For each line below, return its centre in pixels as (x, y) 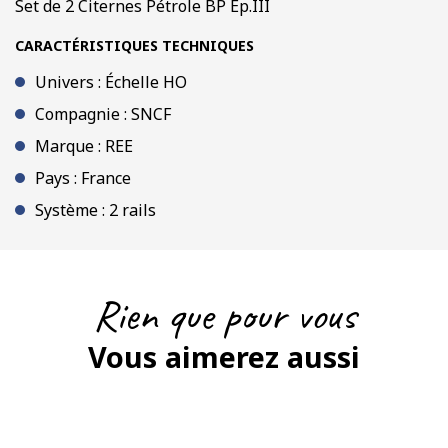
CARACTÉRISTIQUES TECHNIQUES (134, 45)
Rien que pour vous (224, 314)
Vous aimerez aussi (224, 356)
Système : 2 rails (95, 209)
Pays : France (83, 177)
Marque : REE (84, 145)
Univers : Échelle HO (111, 81)
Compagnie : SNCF (103, 113)
